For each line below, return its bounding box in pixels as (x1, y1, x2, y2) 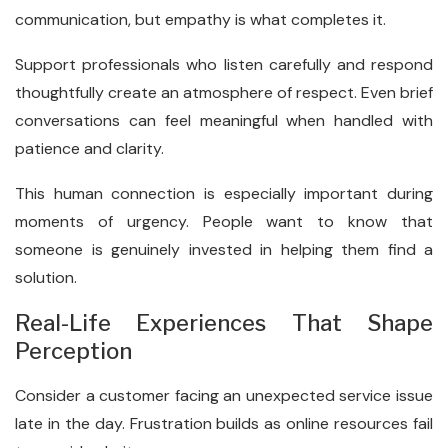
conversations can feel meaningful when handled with (15, 110, 433, 131)
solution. (15, 267, 77, 288)
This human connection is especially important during (15, 183, 433, 204)
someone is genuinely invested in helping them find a (15, 239, 433, 260)
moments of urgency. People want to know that (15, 211, 433, 232)
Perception (15, 338, 132, 364)
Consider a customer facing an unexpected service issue (15, 385, 433, 406)
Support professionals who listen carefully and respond (15, 54, 433, 75)
